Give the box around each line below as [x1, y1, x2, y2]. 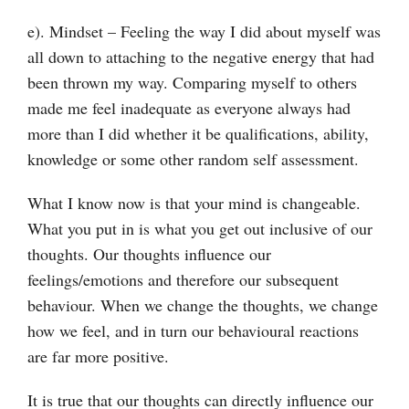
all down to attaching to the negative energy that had [27, 45, 374, 68]
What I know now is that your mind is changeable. [27, 191, 361, 214]
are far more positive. [27, 344, 169, 367]
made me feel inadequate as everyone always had [27, 96, 351, 119]
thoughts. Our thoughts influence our [27, 242, 271, 265]
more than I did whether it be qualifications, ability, [27, 121, 369, 144]
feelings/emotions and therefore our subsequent [27, 267, 339, 290]
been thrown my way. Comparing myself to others [27, 70, 357, 93]
